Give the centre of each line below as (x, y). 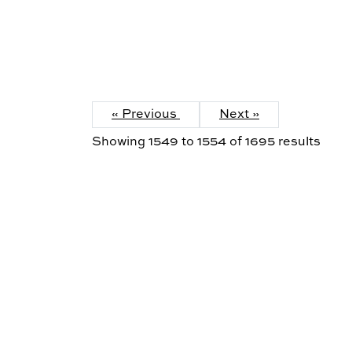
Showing (120, 143)
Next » (239, 115)
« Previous (146, 115)
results (298, 143)
